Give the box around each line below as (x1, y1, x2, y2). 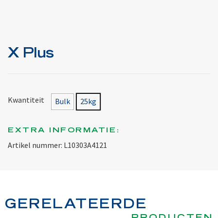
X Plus (8, 48, 54, 62)
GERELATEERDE (5, 198, 147, 212)
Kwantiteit (8, 95, 44, 105)
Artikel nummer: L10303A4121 (8, 140, 107, 150)
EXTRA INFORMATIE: (8, 127, 121, 135)
